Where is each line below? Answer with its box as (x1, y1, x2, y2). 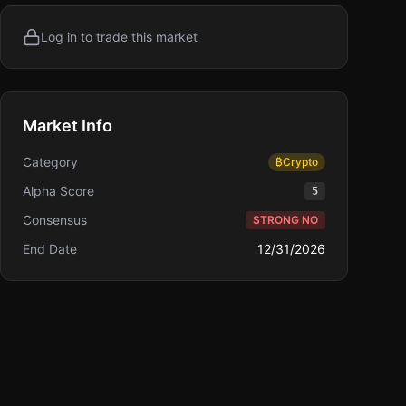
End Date (23, 241, 77, 256)
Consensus (23, 212, 87, 227)
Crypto (283, 155, 318, 169)
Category (23, 154, 78, 169)
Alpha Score (23, 183, 94, 198)
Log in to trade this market (41, 29, 198, 44)
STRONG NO (253, 213, 318, 227)
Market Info (23, 116, 112, 135)
